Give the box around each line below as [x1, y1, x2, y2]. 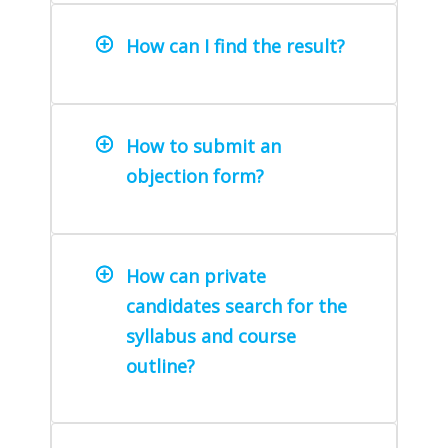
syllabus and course [126, 324, 296, 349]
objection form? [126, 164, 264, 189]
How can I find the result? [126, 34, 345, 59]
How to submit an [126, 134, 281, 159]
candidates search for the [126, 294, 347, 319]
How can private [126, 264, 266, 289]
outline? [126, 354, 200, 379]
